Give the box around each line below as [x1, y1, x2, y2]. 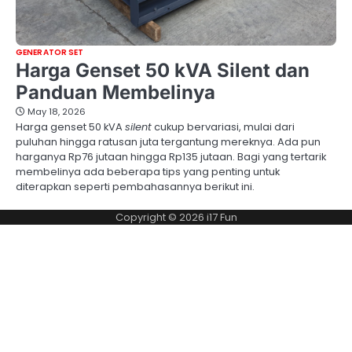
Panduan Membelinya [16, 80, 215, 104]
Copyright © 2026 [115, 209, 207, 225]
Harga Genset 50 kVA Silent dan [16, 58, 310, 82]
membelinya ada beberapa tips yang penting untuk [16, 163, 280, 179]
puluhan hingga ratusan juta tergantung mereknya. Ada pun [16, 134, 321, 149]
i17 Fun [206, 209, 237, 225]
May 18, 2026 [27, 104, 86, 118]
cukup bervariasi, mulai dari [152, 119, 295, 134]
